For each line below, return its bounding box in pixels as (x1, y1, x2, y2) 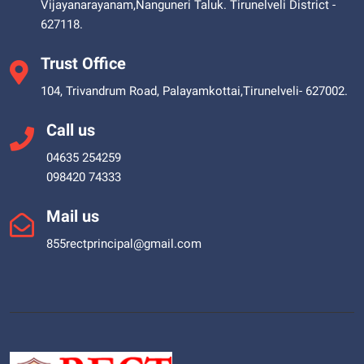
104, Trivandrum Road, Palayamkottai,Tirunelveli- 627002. (41, 84, 348, 98)
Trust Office (41, 54, 126, 73)
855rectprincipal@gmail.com (46, 236, 201, 251)
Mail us (46, 206, 99, 226)
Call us (46, 120, 95, 140)
